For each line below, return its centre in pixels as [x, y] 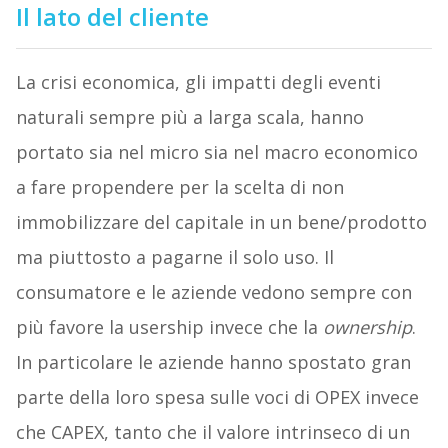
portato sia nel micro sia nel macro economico [216, 151]
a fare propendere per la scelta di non [179, 186]
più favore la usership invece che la [169, 326]
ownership [367, 326]
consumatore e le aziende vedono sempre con [213, 291]
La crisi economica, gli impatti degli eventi [198, 81]
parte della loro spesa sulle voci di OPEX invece [217, 396]
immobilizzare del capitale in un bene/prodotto [221, 221]
